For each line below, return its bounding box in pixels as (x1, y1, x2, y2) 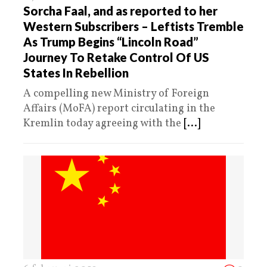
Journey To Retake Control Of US (23, 49, 209, 64)
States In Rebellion (23, 65, 129, 80)
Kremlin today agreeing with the (23, 116, 184, 131)
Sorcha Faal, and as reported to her (23, 3, 218, 18)
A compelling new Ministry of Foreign (23, 86, 209, 101)
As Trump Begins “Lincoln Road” (23, 34, 198, 49)
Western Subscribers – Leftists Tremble (23, 18, 244, 33)
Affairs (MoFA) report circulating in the (23, 101, 215, 116)
